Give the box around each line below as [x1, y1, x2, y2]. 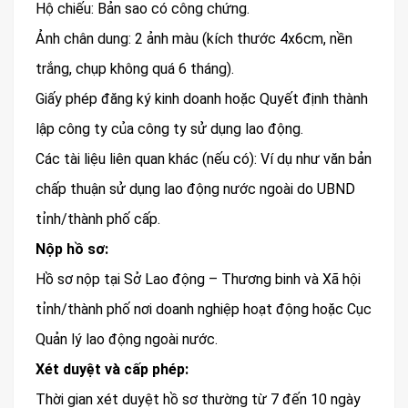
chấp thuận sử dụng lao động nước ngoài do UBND [36, 180, 355, 199]
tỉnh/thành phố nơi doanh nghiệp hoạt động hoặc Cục [36, 301, 372, 319]
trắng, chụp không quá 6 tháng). [36, 60, 234, 78]
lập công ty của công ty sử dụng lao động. [36, 120, 303, 138]
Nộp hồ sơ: [36, 240, 108, 259]
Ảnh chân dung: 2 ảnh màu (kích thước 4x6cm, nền [36, 30, 352, 48]
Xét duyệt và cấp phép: [36, 361, 189, 379]
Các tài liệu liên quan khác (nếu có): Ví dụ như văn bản [36, 150, 372, 168]
